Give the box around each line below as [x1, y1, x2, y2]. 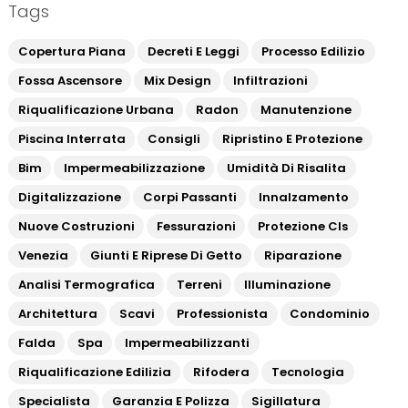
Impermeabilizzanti [124, 334, 250, 352]
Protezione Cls [257, 218, 348, 235]
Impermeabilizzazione [63, 159, 205, 177]
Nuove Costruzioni [17, 218, 135, 235]
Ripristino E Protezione [221, 130, 362, 148]
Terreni [176, 276, 222, 293]
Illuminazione [243, 276, 331, 293]
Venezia [17, 247, 68, 264]
